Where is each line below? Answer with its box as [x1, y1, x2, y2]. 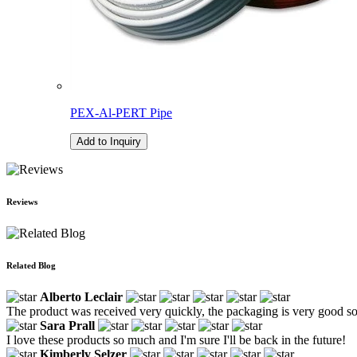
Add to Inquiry [76, 135, 141, 147]
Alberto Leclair [40, 289, 123, 304]
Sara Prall [40, 318, 95, 332]
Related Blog [6, 260, 56, 270]
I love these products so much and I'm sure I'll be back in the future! [6, 332, 346, 347]
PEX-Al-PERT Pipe [70, 105, 172, 120]
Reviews [6, 196, 37, 206]
